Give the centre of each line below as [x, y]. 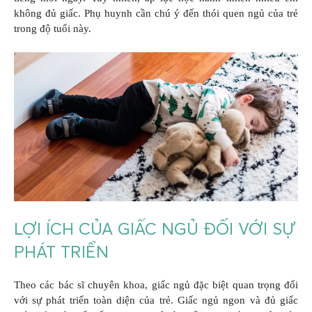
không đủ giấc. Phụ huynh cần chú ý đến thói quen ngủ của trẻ [156, 14]
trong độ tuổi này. [53, 29]
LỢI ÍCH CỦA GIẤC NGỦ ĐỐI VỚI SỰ [155, 228]
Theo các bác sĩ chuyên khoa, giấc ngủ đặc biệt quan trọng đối [156, 284]
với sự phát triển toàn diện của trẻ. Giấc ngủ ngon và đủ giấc [156, 300]
